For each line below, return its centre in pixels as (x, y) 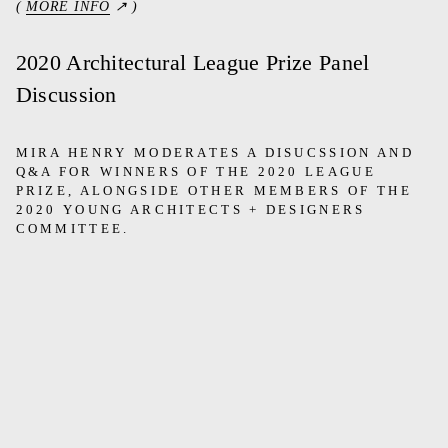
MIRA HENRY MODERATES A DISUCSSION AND (214, 153)
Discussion (66, 95)
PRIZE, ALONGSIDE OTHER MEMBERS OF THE (213, 191)
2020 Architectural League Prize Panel (192, 63)
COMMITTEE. (72, 229)
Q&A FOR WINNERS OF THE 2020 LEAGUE (195, 172)
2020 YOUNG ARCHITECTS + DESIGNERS (190, 210)
